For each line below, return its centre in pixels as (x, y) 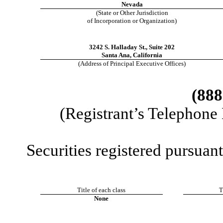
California (148, 55)
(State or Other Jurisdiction (132, 13)
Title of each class (101, 190)
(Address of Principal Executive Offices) (132, 63)
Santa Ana (116, 55)
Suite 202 (162, 47)
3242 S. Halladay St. (117, 47)
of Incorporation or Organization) (132, 21)
